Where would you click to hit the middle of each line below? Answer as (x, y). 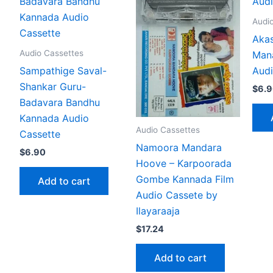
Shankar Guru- (53, 87)
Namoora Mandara (179, 147)
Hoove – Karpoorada (184, 163)
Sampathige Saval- (63, 71)
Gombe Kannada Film (185, 179)
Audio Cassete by (177, 195)
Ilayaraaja (158, 211)
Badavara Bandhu (60, 103)
